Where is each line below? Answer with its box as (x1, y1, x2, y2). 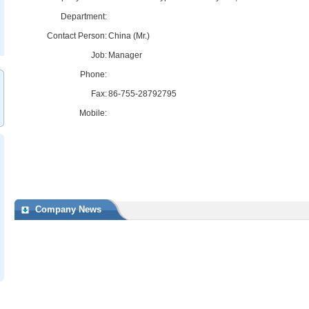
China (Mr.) (108, 31, 150, 41)
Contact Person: (47, 31, 107, 41)
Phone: (80, 70, 107, 79)
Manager (108, 50, 142, 60)
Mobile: (79, 108, 107, 118)
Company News (35, 204, 101, 215)
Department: (61, 12, 107, 21)
